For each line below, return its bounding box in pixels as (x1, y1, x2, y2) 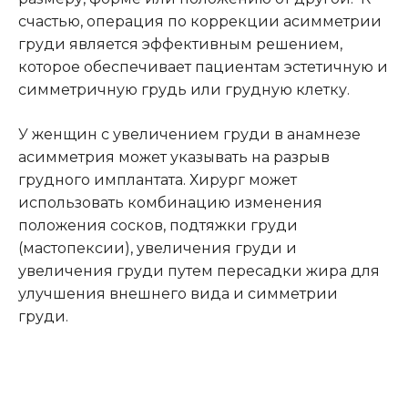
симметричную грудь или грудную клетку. (18, 80, 350, 98)
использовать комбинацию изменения (18, 193, 322, 211)
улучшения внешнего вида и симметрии (18, 284, 338, 302)
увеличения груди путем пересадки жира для (18, 261, 380, 280)
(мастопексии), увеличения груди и (18, 239, 297, 257)
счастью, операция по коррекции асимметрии (18, 12, 382, 30)
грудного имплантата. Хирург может (18, 170, 297, 189)
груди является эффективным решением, (18, 35, 342, 53)
